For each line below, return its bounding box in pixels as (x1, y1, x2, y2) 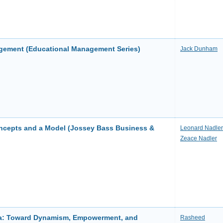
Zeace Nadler (180, 135, 217, 142)
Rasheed (180, 214, 205, 221)
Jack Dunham (180, 45, 218, 52)
